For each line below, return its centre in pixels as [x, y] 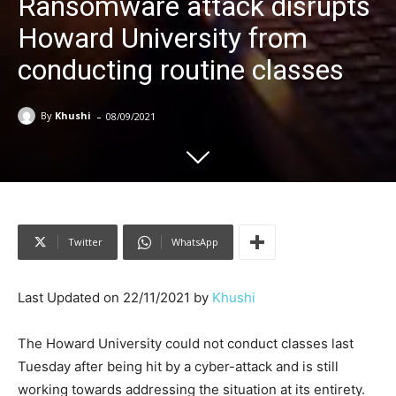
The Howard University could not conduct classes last [186, 343]
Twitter [85, 242]
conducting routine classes [181, 69]
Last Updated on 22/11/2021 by [115, 297]
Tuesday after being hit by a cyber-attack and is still [178, 366]
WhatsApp [195, 242]
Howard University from [163, 38]
